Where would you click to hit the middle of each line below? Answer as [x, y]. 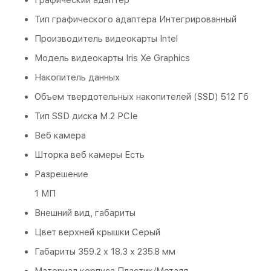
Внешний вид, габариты [85, 213]
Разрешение [61, 174]
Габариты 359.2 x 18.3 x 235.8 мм [105, 251]
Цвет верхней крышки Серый [97, 232]
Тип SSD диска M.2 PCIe [86, 116]
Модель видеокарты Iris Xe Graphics [112, 58]
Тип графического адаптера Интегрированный [135, 19]
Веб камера [60, 135]
